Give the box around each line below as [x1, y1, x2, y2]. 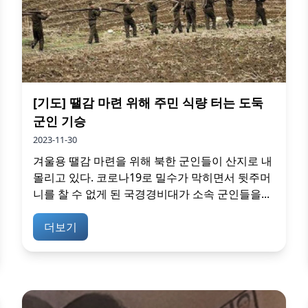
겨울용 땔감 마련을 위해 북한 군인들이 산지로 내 [33, 153, 272, 168]
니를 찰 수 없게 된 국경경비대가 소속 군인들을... [33, 186, 269, 201]
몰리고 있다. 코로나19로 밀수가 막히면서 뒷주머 [33, 169, 271, 185]
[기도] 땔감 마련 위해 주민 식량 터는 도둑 [33, 93, 263, 111]
